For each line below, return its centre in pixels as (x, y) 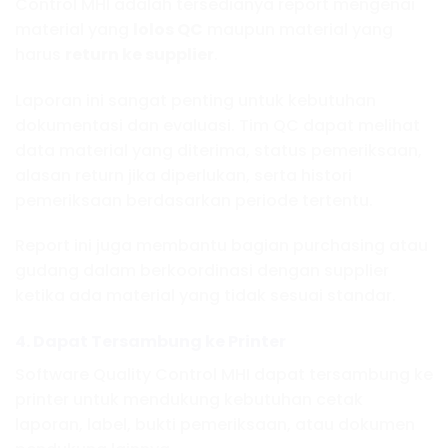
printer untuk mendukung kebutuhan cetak (189, 400)
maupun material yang (298, 29)
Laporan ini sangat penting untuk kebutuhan (195, 100)
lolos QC (168, 29)
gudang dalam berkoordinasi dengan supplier (202, 271)
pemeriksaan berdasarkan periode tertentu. (194, 200)
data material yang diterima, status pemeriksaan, (218, 150)
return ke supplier (139, 54)
